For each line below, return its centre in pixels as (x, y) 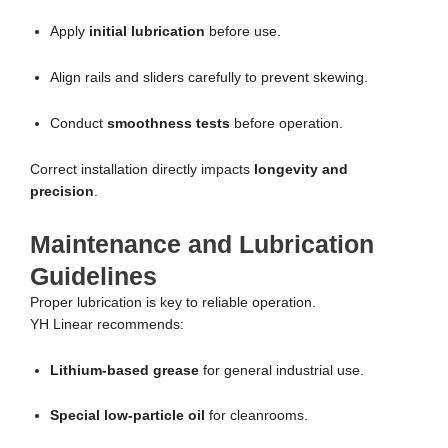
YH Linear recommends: (107, 324)
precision (62, 191)
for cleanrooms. (256, 416)
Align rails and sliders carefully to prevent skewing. (209, 77)
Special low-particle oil (127, 416)
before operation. (286, 123)
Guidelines (93, 275)
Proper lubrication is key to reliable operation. (173, 302)
